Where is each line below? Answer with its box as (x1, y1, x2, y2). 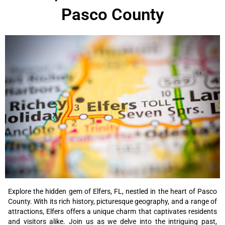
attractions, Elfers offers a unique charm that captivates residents (8, 207, 217, 216)
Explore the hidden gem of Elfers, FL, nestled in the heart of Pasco (8, 187, 217, 196)
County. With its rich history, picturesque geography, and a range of (8, 197, 217, 206)
